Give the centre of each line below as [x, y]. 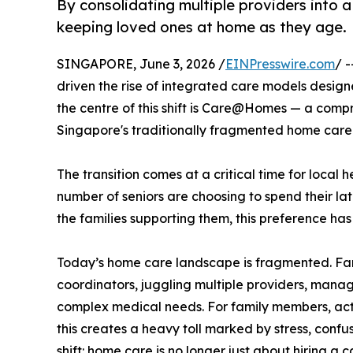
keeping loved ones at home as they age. [202, 27]
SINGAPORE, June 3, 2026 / [141, 63]
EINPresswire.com [280, 63]
